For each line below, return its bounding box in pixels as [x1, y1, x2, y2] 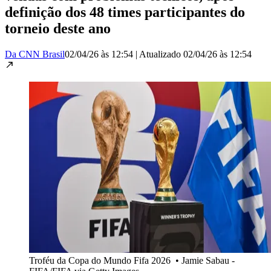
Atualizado [139, 48, 183, 59]
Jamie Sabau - [181, 255, 235, 266]
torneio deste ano [5, 20, 111, 36]
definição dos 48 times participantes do [5, 4, 245, 20]
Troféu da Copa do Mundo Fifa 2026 [29, 255, 171, 266]
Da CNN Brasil [5, 48, 65, 59]
